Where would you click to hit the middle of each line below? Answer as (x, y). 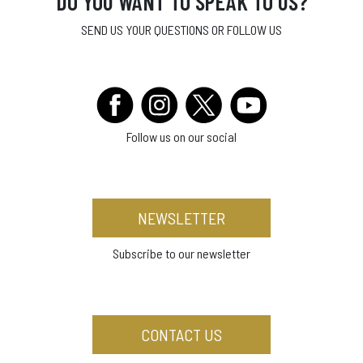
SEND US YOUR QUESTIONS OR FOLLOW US (181, 30)
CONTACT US (181, 335)
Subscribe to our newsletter (181, 253)
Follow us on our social (181, 137)
